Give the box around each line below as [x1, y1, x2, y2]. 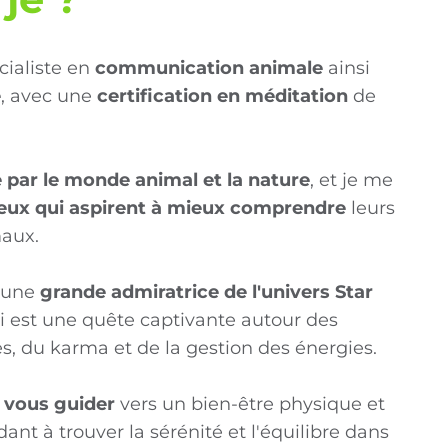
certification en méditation [96, 85, 348, 107]
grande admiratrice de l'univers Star [39, 281, 373, 303]
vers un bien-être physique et [114, 393, 385, 415]
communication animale [94, 57, 323, 79]
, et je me [309, 169, 393, 191]
